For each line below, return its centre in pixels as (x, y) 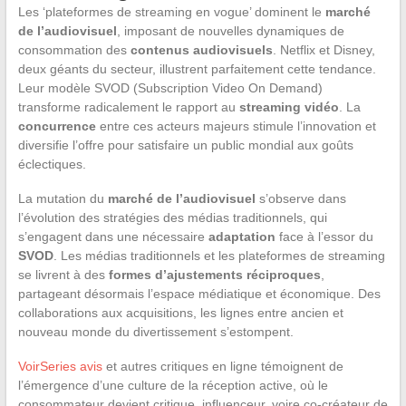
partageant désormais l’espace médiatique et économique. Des (199, 293)
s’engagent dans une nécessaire (113, 236)
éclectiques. (52, 164)
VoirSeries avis (60, 366)
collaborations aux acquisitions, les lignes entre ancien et (180, 312)
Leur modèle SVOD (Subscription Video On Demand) (170, 87)
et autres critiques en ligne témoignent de (222, 366)
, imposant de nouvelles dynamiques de (230, 30)
